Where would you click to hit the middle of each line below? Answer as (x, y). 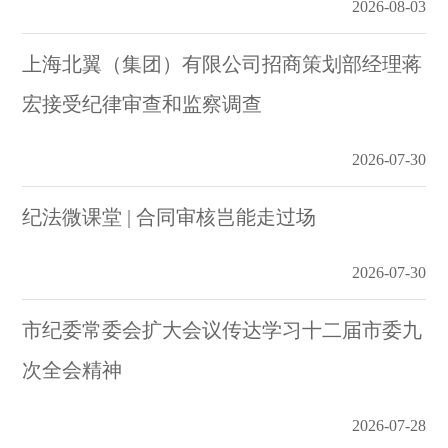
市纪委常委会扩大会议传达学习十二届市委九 (222, 330)
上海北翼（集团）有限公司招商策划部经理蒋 (222, 64)
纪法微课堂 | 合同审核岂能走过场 (169, 217)
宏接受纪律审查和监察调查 (142, 104)
